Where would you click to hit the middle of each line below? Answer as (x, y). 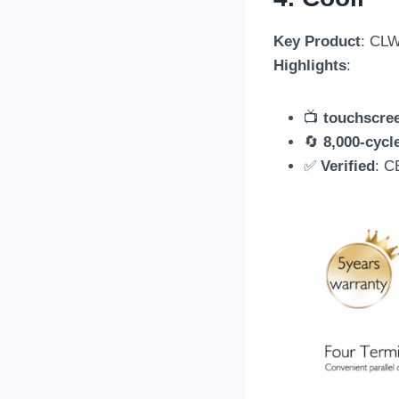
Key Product (317, 41)
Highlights (310, 65)
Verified (348, 166)
